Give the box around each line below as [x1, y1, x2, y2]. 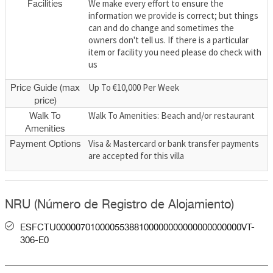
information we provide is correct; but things [88, 9, 258, 21]
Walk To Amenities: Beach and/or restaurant [88, 109, 255, 121]
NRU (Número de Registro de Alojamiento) [5, 199, 234, 212]
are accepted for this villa [88, 149, 184, 161]
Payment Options [9, 139, 81, 149]
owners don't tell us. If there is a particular [88, 34, 249, 46]
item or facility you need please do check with [88, 46, 261, 58]
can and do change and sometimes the [88, 21, 234, 34]
